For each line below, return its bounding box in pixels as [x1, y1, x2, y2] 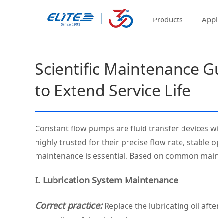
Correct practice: [35, 200, 102, 211]
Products [153, 15, 182, 24]
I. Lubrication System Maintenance [35, 174, 178, 186]
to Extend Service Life [35, 80, 191, 101]
